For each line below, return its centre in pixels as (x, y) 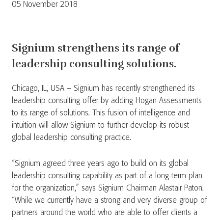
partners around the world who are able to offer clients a (105, 213)
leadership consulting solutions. (94, 64)
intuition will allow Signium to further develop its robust (100, 125)
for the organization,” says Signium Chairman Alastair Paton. (108, 188)
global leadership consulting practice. (71, 138)
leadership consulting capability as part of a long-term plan (107, 176)
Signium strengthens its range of (96, 48)
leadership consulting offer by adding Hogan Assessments (107, 101)
